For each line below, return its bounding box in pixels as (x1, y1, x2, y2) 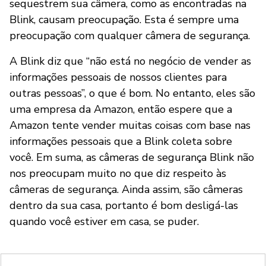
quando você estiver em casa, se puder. (9, 214, 199, 229)
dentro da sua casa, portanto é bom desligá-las (9, 198, 238, 213)
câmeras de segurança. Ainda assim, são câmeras (9, 182, 243, 197)
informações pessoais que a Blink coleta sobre (9, 134, 232, 148)
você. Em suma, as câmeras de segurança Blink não (9, 150, 254, 164)
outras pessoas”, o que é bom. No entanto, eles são (9, 85, 255, 100)
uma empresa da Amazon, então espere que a (9, 102, 232, 116)
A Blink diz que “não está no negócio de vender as (9, 53, 251, 68)
